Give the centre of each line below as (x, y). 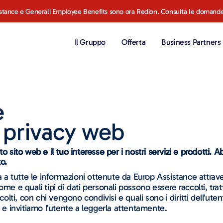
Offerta (134, 42)
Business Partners (191, 42)
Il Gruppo (90, 42)
